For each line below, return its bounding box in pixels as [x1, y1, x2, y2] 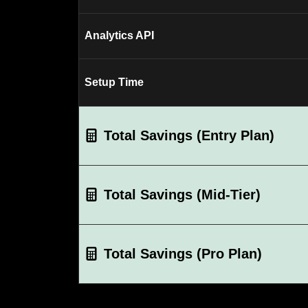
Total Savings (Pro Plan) [104, 246, 262, 261]
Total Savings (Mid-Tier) [104, 187, 261, 202]
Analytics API [85, 30, 154, 41]
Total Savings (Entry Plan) [104, 128, 274, 143]
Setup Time [85, 76, 144, 88]
